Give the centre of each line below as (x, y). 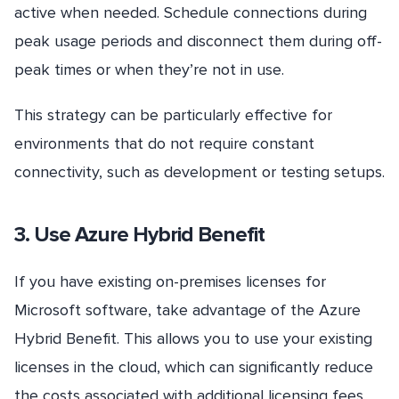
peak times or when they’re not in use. (149, 69)
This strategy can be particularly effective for (173, 114)
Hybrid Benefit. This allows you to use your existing (193, 338)
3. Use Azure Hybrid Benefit (139, 234)
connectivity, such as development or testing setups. (199, 171)
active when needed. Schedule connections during (191, 12)
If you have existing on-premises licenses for (170, 281)
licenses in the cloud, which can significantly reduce (194, 366)
